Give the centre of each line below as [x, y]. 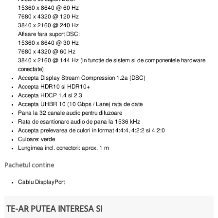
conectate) [31, 69]
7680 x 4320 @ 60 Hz [47, 51]
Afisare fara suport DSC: [49, 34]
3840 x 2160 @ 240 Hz [49, 25]
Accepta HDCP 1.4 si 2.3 [50, 95]
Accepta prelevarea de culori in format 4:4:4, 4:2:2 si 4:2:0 [92, 130]
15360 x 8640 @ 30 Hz [49, 43]
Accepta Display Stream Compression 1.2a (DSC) [82, 78]
